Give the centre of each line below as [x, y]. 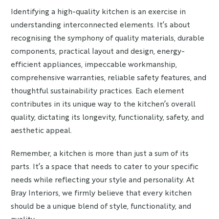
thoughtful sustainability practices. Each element [98, 90]
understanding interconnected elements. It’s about [101, 24]
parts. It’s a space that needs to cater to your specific [105, 166]
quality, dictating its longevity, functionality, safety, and [108, 117]
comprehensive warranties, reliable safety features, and [109, 77]
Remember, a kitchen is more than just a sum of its [100, 153]
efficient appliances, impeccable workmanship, [94, 64]
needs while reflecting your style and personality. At [103, 179]
